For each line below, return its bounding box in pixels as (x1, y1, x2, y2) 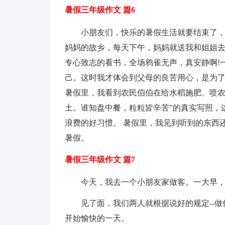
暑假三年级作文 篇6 (64, 6, 135, 14)
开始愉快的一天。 (64, 214, 129, 222)
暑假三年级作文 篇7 (64, 155, 135, 164)
